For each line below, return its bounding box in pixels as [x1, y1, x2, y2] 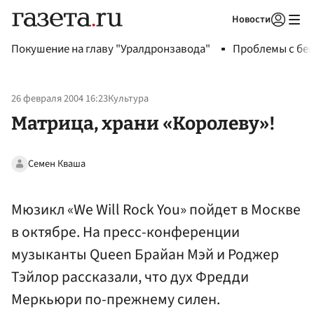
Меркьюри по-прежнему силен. [11, 288, 220, 310]
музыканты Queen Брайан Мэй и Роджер [11, 243, 279, 266]
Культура [108, 91, 149, 107]
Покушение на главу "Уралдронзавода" [11, 41, 210, 57]
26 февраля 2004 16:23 [11, 91, 108, 107]
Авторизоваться [188, 31, 254, 43]
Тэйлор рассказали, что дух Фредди [11, 266, 249, 288]
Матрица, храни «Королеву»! [11, 111, 275, 135]
